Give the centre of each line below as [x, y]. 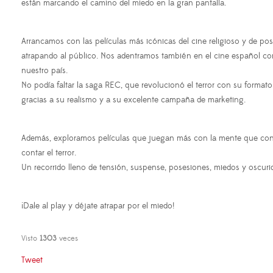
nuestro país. [44, 70]
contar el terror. [49, 153]
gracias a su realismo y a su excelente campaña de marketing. [133, 100]
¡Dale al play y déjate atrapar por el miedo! [98, 206]
